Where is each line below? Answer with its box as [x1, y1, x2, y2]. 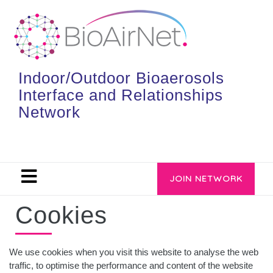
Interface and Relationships [18, 86, 223, 104]
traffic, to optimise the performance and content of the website [9, 260, 253, 271]
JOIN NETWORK [169, 173, 243, 184]
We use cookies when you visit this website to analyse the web [9, 247, 258, 257]
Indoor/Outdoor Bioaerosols [18, 69, 224, 87]
